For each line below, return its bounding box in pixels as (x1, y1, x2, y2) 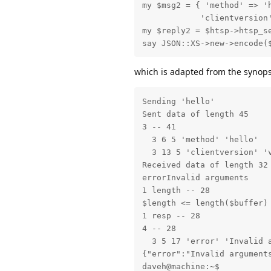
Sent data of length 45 (142, 109, 249, 119)
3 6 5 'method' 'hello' (142, 134, 258, 144)
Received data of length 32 (142, 160, 268, 169)
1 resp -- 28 (142, 211, 200, 220)
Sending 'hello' (142, 96, 215, 106)
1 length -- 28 (142, 185, 210, 195)
